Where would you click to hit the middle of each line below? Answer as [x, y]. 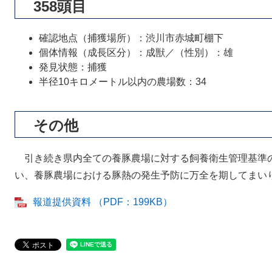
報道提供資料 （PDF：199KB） [103, 202]
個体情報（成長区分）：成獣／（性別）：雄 [136, 53]
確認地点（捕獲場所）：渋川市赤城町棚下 [131, 38]
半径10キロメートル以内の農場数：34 [123, 82]
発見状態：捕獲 [73, 67]
